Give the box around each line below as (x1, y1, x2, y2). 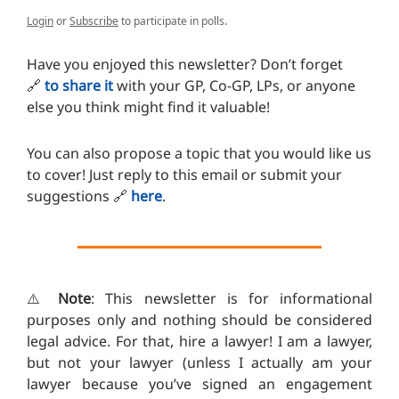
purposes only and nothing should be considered (27, 310, 372, 330)
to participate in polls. (118, 13, 227, 29)
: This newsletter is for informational (91, 289, 373, 309)
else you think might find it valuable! (27, 97, 270, 118)
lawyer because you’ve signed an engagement (27, 374, 372, 395)
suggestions (27, 186, 113, 207)
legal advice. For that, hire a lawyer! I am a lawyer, (27, 331, 372, 352)
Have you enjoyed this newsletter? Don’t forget (27, 54, 343, 75)
